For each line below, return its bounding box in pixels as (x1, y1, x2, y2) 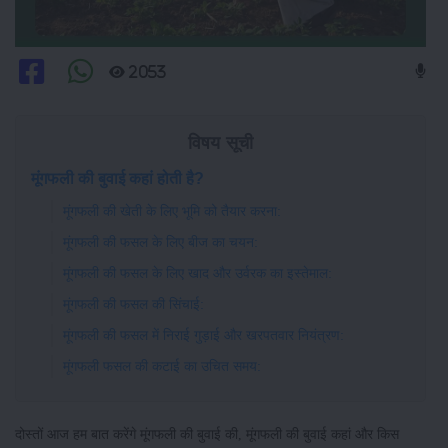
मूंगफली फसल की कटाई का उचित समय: (63, 358, 261, 375)
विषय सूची (188, 133, 253, 154)
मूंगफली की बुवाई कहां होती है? (31, 170, 204, 188)
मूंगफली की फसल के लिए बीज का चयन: (63, 234, 258, 251)
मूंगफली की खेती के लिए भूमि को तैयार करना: (63, 203, 281, 220)
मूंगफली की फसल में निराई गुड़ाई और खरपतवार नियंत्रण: (63, 327, 344, 344)
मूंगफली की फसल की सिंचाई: (63, 296, 204, 313)
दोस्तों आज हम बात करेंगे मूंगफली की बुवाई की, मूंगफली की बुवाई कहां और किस (15, 426, 399, 443)
